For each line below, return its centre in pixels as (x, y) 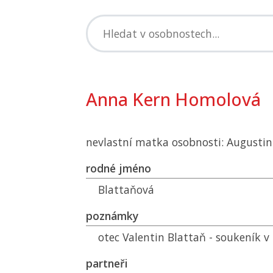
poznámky (112, 216)
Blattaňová (126, 190)
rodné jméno (119, 168)
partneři (107, 263)
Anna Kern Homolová (173, 99)
